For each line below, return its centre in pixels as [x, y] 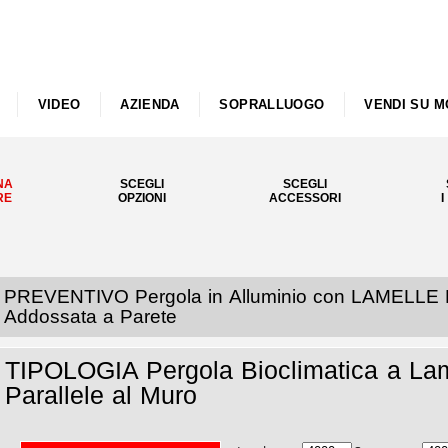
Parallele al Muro [101, 395]
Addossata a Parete [91, 316]
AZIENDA [150, 104]
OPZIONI [141, 198]
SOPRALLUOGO [272, 104]
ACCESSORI [304, 198]
